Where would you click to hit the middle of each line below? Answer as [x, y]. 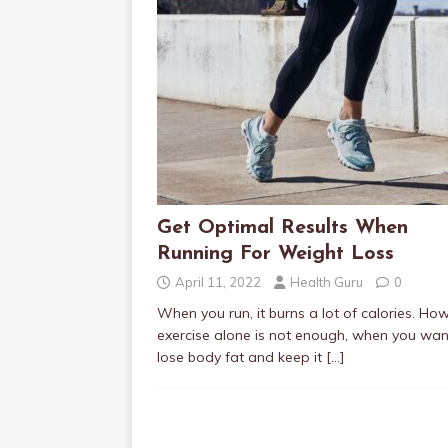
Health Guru [326, 282]
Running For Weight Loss [275, 254]
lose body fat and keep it [241, 357]
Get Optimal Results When [282, 228]
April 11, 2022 [218, 282]
